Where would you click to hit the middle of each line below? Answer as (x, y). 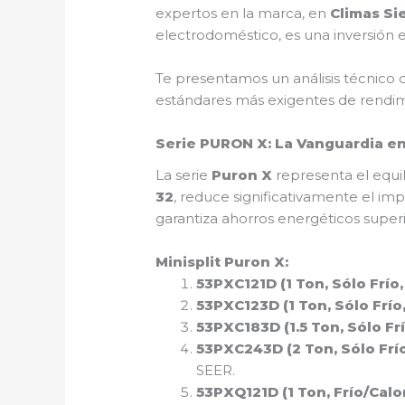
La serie (184, 174)
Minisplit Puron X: (222, 261)
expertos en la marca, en (243, 14)
